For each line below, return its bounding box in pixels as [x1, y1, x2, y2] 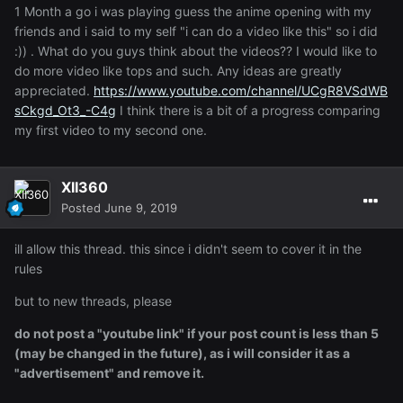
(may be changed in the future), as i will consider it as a [14, 345, 350, 361]
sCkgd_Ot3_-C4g [14, 102, 116, 118]
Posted [61, 200, 104, 215]
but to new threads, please [14, 292, 172, 309]
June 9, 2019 [104, 200, 177, 215]
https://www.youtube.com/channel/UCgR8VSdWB [94, 82, 388, 98]
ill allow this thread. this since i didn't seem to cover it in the [14, 240, 362, 256]
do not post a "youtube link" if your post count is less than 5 [14, 325, 379, 341]
